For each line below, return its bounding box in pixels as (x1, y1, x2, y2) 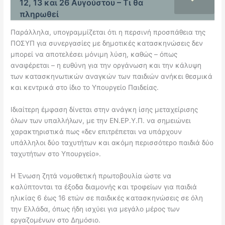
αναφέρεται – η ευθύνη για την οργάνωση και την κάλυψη (11, 61, 202, 70)
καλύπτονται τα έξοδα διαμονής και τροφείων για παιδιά (11, 182, 197, 191)
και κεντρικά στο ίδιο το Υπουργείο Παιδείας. (11, 83, 159, 92)
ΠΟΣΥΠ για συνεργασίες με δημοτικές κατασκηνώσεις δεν (11, 39, 203, 48)
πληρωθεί (20, 9, 59, 19)
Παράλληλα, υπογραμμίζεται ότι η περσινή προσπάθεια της (11, 28, 206, 37)
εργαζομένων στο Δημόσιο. (11, 215, 101, 224)
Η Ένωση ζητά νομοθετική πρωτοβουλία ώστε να (11, 171, 172, 180)
